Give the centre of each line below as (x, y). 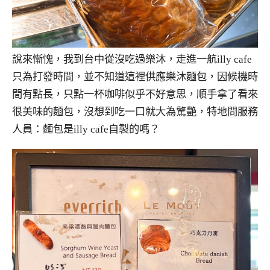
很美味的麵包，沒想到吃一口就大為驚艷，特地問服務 (135, 111)
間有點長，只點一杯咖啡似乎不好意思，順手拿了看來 (135, 94)
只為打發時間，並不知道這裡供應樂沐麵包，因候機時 (135, 77)
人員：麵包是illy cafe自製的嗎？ (86, 129)
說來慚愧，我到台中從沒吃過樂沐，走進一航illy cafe (132, 59)
